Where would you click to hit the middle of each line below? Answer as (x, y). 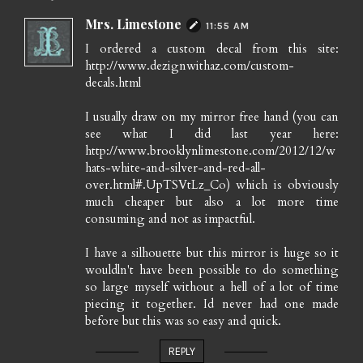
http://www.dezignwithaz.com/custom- (190, 66)
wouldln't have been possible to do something (212, 270)
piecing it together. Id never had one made (212, 304)
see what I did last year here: (212, 134)
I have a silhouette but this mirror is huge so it (212, 253)
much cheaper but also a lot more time (212, 202)
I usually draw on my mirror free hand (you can (212, 117)
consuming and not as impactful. (170, 219)
